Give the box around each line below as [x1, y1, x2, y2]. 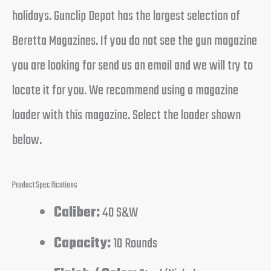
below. [12, 129, 42, 152]
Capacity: [54, 232, 111, 255]
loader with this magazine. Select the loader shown [12, 105, 241, 127]
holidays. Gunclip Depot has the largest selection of [12, 5, 240, 28]
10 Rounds [111, 232, 158, 255]
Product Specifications [12, 178, 77, 193]
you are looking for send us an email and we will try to [12, 55, 253, 77]
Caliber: [54, 201, 100, 224]
